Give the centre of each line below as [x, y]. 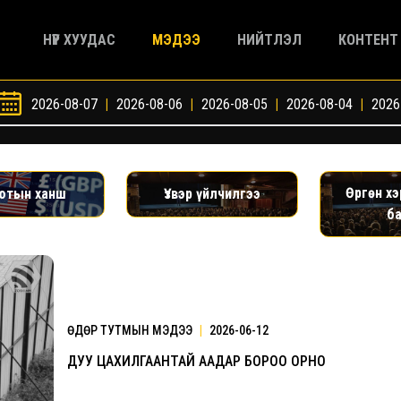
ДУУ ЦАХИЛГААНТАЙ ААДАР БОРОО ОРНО [196, 361]
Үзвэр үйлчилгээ [212, 194]
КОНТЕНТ [368, 39]
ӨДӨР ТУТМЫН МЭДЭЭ [131, 330]
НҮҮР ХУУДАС [79, 39]
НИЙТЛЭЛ [269, 39]
